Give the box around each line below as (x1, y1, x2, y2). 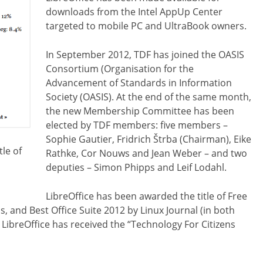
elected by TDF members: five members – (46, 119, 228, 132)
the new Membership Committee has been (46, 104, 234, 118)
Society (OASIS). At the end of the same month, (46, 90, 251, 104)
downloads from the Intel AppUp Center (46, 5, 222, 19)
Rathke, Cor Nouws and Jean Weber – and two (46, 147, 247, 160)
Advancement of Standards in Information (46, 76, 232, 90)
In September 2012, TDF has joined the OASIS (46, 48, 244, 62)
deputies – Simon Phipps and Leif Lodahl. (46, 161, 227, 174)
